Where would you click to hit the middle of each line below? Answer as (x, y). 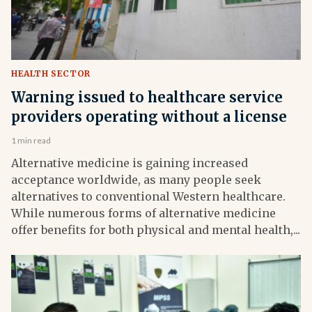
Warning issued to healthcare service (147, 97)
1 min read (31, 141)
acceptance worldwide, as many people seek (136, 180)
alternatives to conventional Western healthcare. (148, 197)
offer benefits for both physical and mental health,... (156, 230)
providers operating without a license (149, 117)
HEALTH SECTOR (51, 74)
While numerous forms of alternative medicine (143, 213)
